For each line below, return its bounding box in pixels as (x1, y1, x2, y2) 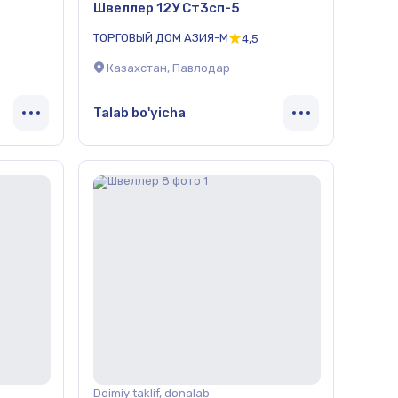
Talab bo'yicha (93, 104, 186, 121)
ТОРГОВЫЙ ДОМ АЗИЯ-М (93, 30, 228, 44)
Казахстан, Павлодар (107, 61, 230, 76)
